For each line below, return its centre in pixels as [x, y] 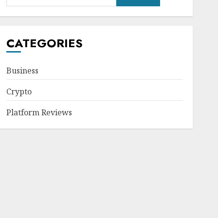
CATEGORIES [44, 43]
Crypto [19, 91]
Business [22, 71]
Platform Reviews [39, 112]
